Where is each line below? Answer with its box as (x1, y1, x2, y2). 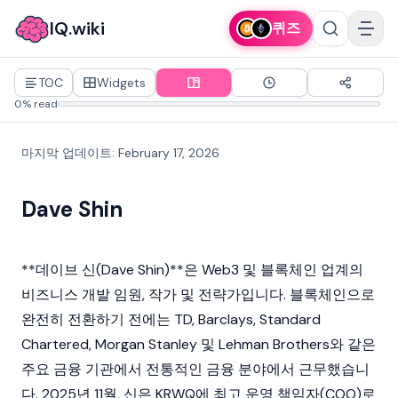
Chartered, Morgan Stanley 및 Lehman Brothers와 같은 (21, 335, 376, 354)
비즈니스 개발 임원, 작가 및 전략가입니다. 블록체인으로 (21, 285, 375, 304)
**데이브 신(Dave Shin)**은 (21, 260, 202, 279)
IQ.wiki (50, 17, 105, 40)
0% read (14, 97, 58, 111)
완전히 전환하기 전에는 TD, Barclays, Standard (21, 310, 321, 329)
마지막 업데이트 (21, 145, 112, 161)
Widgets (97, 75, 146, 91)
